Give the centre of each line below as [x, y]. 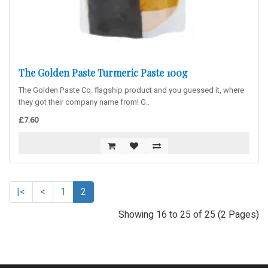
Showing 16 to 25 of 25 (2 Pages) [189, 215]
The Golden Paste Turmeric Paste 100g [103, 73]
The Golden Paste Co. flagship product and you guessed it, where [131, 90]
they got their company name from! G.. [84, 102]
